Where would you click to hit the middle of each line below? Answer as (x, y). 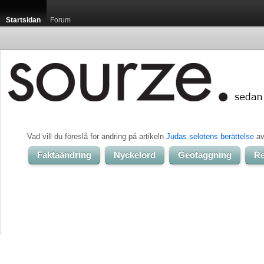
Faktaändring (64, 155)
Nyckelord (135, 155)
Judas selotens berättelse (210, 136)
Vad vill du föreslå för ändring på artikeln (97, 136)
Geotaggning (205, 155)
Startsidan (23, 20)
